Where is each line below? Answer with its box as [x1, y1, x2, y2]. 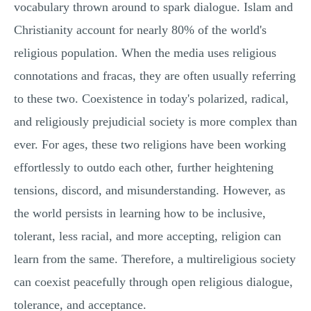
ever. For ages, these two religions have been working [14, 137, 286, 151]
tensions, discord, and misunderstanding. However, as [14, 183, 285, 197]
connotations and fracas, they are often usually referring [14, 69, 296, 83]
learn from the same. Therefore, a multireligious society [14, 252, 296, 266]
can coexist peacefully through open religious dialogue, [14, 275, 293, 289]
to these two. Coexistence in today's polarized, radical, [14, 92, 289, 106]
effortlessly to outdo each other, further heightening [14, 160, 274, 174]
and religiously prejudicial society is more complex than [14, 115, 297, 128]
